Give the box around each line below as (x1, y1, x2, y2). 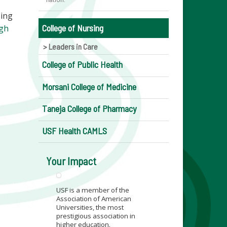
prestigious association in (56, 211, 135, 221)
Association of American (56, 194, 131, 204)
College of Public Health (42, 59, 123, 70)
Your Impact (46, 155, 96, 167)
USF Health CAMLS (42, 125, 107, 136)
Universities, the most (56, 203, 124, 212)
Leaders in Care (49, 41, 98, 51)
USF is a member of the (56, 185, 129, 195)
